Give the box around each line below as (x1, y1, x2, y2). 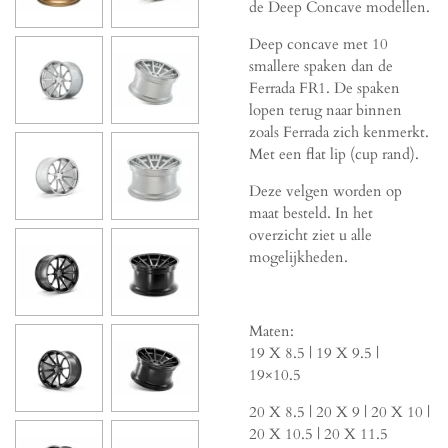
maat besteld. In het (249, 202, 373, 223)
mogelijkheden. (249, 246, 348, 267)
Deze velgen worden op (249, 180, 402, 201)
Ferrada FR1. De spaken (249, 77, 400, 98)
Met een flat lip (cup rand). (249, 143, 419, 164)
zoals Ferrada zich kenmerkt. (249, 121, 429, 142)
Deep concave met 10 (249, 33, 388, 54)
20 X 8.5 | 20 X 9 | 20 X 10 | (249, 401, 430, 422)
